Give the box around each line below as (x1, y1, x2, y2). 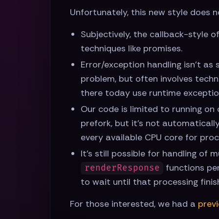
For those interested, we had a (70, 198, 198, 210)
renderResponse (84, 163, 160, 174)
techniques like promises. (81, 43, 183, 55)
